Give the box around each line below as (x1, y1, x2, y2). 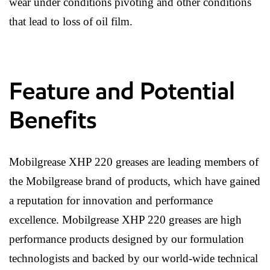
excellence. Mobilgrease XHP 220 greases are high (9, 213, 242, 227)
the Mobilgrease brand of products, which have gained (9, 175, 260, 188)
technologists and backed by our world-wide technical (9, 252, 258, 265)
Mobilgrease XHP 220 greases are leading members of (9, 155, 259, 169)
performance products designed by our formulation (9, 233, 244, 246)
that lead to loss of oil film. (9, 15, 133, 28)
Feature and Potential (9, 77, 235, 106)
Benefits (9, 105, 97, 135)
